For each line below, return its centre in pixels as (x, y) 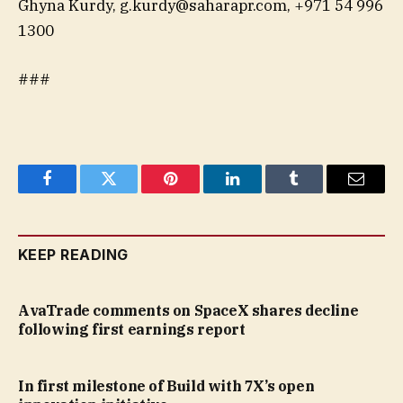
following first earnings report (132, 329)
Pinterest (198, 192)
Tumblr (317, 192)
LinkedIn (260, 192)
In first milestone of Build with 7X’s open (166, 385)
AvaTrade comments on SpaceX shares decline (188, 310)
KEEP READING (73, 254)
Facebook (77, 192)
